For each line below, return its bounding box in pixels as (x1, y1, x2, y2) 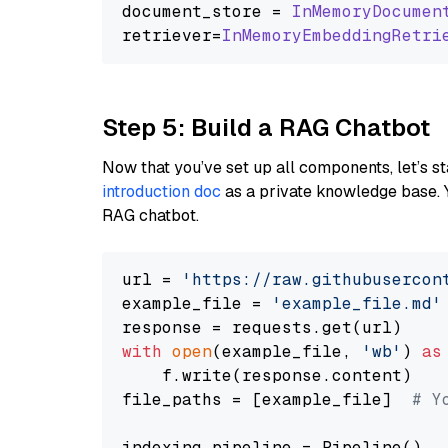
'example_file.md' (272, 293, 442, 314)
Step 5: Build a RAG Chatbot (102, 112, 430, 143)
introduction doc (102, 181, 221, 202)
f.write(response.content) (122, 365, 412, 386)
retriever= (122, 25, 222, 46)
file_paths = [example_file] (122, 389, 412, 410)
